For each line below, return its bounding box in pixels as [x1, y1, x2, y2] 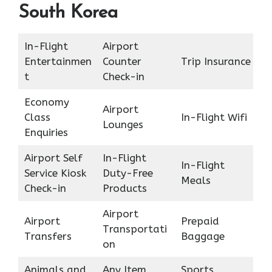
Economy [24, 95, 69, 108]
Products [102, 182, 147, 194]
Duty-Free [102, 166, 153, 179]
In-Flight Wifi [180, 110, 247, 123]
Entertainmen [24, 55, 92, 67]
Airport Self [24, 151, 83, 164]
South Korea [18, 3, 118, 22]
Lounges [102, 118, 143, 131]
